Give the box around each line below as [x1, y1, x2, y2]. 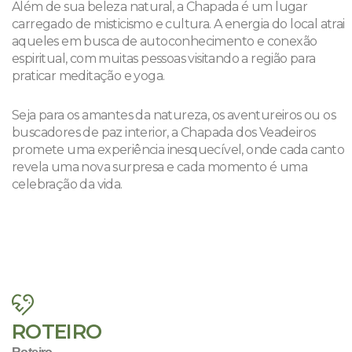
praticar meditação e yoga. [12, 68, 165, 83]
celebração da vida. [12, 177, 123, 192]
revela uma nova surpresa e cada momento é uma [12, 159, 307, 174]
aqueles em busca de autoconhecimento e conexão [12, 34, 317, 49]
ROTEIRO [12, 320, 102, 343]
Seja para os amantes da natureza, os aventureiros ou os [12, 108, 335, 123]
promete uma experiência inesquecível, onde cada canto [12, 142, 345, 157]
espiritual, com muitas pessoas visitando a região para [12, 51, 316, 66]
